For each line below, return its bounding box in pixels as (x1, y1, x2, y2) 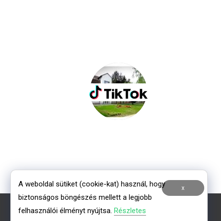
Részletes (114, 206, 147, 216)
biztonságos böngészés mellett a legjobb (18, 193, 152, 202)
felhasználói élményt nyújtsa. (18, 206, 114, 216)
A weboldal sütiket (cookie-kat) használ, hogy (18, 180, 166, 189)
